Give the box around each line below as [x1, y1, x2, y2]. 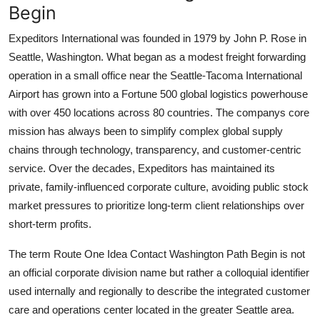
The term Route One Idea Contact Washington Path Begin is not [9, 247, 305, 260]
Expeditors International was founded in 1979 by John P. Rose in [9, 31, 306, 44]
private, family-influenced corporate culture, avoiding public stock [9, 180, 309, 193]
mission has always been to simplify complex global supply [9, 124, 283, 137]
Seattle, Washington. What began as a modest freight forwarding [9, 50, 306, 63]
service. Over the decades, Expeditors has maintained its [9, 161, 275, 174]
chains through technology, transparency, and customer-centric [9, 143, 301, 156]
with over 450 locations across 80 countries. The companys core [9, 106, 309, 119]
